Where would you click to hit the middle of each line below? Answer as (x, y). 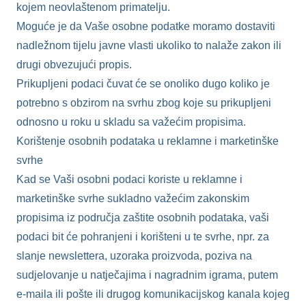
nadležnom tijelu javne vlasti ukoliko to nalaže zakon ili (149, 45)
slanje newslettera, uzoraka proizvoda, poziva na (134, 255)
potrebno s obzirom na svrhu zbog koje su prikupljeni (144, 102)
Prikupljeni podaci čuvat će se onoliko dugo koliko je (143, 83)
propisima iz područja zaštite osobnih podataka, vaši (143, 217)
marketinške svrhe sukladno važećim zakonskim (133, 198)
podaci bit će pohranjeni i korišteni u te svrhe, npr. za (143, 236)
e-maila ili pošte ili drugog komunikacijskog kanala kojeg (153, 294)
